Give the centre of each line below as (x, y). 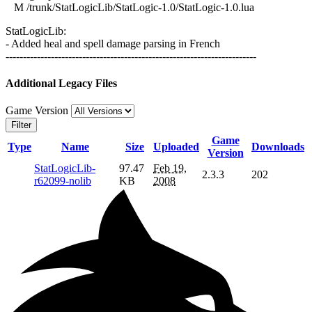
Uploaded (176, 147)
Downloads (278, 147)
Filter (21, 125)
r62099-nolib (63, 181)
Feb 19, (170, 169)
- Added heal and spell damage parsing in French (113, 43)
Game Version (38, 111)
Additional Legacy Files (61, 83)
